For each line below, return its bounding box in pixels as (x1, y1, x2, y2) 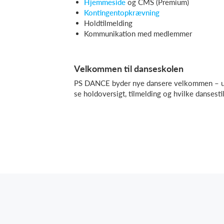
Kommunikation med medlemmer (84, 29, 192, 38)
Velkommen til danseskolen (74, 63, 183, 74)
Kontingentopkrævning (84, 8, 159, 17)
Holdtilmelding (84, 18, 132, 27)
